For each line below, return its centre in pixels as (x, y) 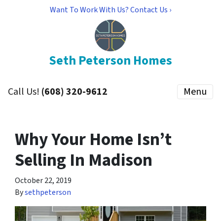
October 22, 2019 (43, 181)
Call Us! (25, 92)
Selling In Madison (84, 160)
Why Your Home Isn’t (93, 140)
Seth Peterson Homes (110, 61)
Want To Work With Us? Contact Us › (110, 10)
